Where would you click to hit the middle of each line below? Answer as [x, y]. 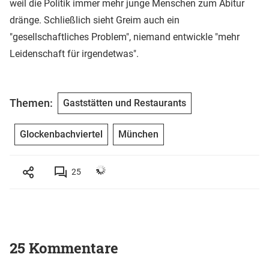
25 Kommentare [64, 248]
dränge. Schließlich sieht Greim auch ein [95, 20]
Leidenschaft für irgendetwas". [74, 53]
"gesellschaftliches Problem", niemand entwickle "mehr [125, 37]
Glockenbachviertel [61, 134]
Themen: [31, 103]
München [138, 134]
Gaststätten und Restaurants [125, 103]
